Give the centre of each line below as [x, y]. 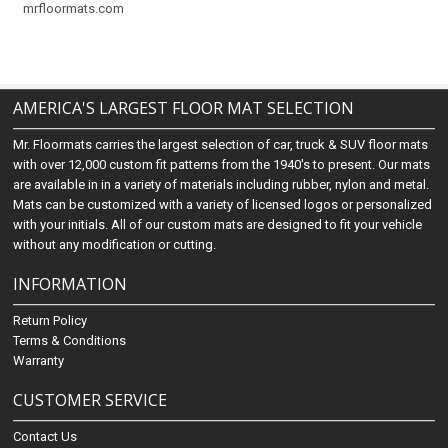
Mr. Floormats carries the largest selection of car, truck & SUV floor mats [221, 144]
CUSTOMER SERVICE [90, 400]
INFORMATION [70, 284]
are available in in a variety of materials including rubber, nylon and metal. [221, 184]
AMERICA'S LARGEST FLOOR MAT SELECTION [184, 108]
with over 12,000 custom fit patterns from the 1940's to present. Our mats [222, 164]
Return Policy [50, 320]
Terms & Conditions [70, 340]
